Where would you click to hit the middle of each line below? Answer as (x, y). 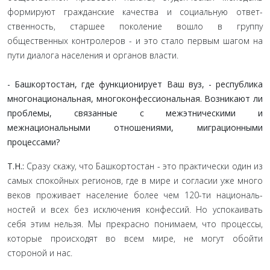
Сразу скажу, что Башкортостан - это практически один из (145, 166)
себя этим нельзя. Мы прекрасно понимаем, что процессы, (135, 224)
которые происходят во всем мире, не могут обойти (135, 238)
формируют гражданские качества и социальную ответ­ (135, 12)
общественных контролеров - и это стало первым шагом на (135, 41)
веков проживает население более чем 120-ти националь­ (135, 195)
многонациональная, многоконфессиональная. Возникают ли (135, 99)
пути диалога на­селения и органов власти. (93, 55)
